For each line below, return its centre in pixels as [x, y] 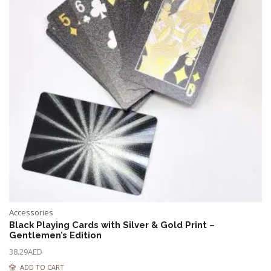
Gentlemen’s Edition [55, 235]
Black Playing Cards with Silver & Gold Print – [112, 225]
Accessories [31, 212]
